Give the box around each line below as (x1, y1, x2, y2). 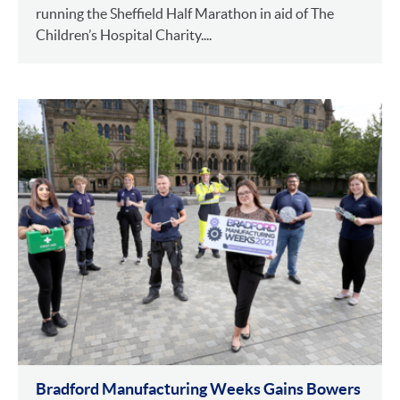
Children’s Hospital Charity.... (36, 26, 212, 43)
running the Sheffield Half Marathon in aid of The (36, 4, 334, 21)
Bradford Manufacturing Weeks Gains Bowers (36, 379, 361, 398)
